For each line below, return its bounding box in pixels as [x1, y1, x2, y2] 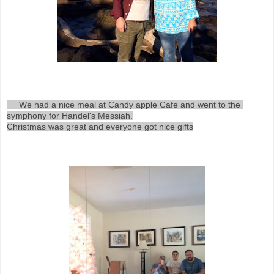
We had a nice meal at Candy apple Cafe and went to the [7, 100, 19, 109]
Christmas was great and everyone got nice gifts [7, 122, 193, 131]
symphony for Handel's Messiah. [7, 111, 133, 120]
